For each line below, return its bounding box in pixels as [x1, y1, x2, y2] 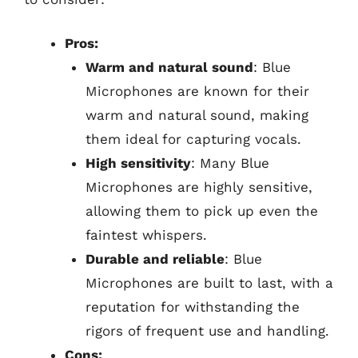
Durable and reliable [85, 251, 225, 267]
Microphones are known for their [85, 83, 309, 99]
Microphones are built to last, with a [85, 275, 333, 291]
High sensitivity [85, 155, 191, 171]
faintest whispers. [85, 227, 207, 243]
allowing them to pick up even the [85, 203, 318, 219]
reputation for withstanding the [85, 299, 300, 315]
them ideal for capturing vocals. [85, 131, 301, 147]
